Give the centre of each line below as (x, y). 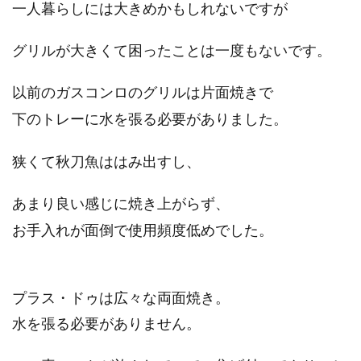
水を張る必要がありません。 (106, 324)
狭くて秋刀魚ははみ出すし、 (106, 162)
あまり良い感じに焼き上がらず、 (121, 204)
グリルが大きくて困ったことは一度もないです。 (172, 51)
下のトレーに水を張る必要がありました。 (150, 119)
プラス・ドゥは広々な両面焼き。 (121, 298)
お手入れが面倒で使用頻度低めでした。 (143, 230)
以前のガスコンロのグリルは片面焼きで (143, 93)
